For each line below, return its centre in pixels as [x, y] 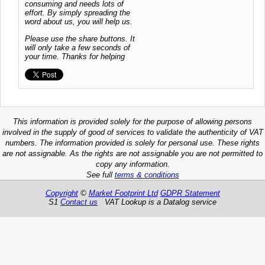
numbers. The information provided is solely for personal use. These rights [132, 143]
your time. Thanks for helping [75, 56]
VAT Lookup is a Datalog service [157, 202]
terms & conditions [147, 175]
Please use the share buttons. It [80, 38]
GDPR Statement [190, 193]
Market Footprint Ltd [123, 193]
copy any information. [132, 164]
